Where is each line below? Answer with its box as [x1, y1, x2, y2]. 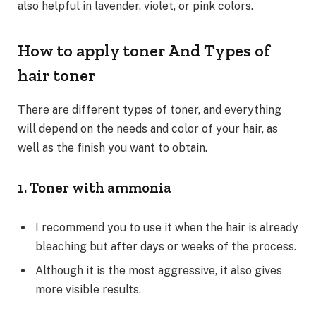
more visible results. [35, 283, 141, 297]
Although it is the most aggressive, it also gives [35, 264, 282, 278]
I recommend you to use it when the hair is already [35, 221, 298, 235]
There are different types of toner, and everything [18, 102, 281, 116]
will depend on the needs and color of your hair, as [18, 121, 278, 135]
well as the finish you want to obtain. [18, 140, 207, 154]
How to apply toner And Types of [18, 39, 270, 61]
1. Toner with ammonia [18, 178, 171, 196]
